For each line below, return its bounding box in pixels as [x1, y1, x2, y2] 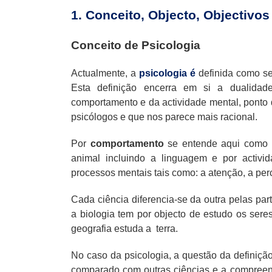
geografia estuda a [71, 223, 151, 234]
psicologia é [139, 67, 196, 78]
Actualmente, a [71, 67, 140, 78]
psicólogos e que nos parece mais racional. [71, 111, 257, 122]
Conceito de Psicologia [71, 38, 200, 52]
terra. [156, 223, 178, 234]
